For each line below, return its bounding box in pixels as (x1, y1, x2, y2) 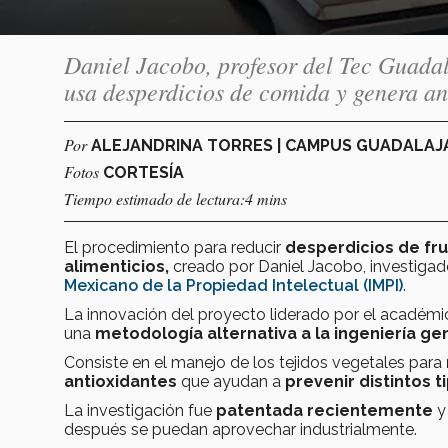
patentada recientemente (216, 400, 437, 420)
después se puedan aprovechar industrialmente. (64, 419, 417, 439)
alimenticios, (64, 256, 169, 276)
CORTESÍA (103, 162, 184, 182)
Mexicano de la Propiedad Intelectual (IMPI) (64, 275, 403, 295)
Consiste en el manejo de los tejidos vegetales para (64, 352, 446, 372)
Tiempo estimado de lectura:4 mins (64, 187, 287, 209)
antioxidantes (64, 371, 177, 391)
